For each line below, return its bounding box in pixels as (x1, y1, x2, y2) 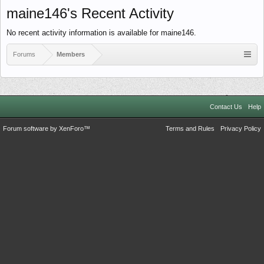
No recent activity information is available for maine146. (6, 28, 196, 37)
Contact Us (210, 103, 242, 110)
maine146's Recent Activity (6, 5, 174, 21)
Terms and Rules (166, 125, 214, 132)
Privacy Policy (220, 125, 261, 132)
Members (57, 51, 85, 58)
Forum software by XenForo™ (3, 125, 90, 132)
